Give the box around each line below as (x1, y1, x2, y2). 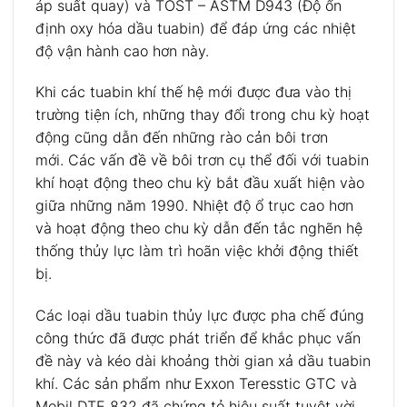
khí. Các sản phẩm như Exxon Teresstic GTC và (35, 374, 357, 393)
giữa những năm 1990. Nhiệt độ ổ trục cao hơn (35, 196, 353, 215)
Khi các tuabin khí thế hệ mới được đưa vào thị (35, 83, 352, 102)
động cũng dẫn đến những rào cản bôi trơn (35, 128, 328, 147)
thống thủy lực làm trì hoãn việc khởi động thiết (35, 242, 359, 261)
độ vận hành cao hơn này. (35, 41, 209, 60)
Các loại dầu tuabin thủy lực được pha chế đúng (35, 306, 364, 325)
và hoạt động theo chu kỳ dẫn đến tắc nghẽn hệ (35, 219, 362, 238)
